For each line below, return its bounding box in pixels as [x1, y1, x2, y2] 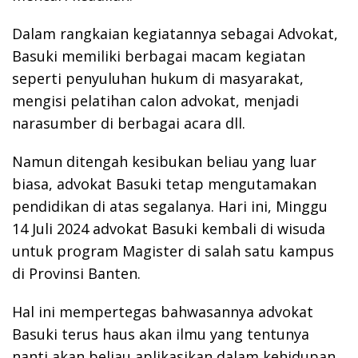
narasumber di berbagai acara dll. [12, 113, 245, 133]
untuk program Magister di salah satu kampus [12, 241, 334, 261]
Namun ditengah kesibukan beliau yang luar [12, 151, 316, 171]
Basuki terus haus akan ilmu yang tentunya [12, 324, 309, 344]
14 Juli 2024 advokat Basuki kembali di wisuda [12, 218, 325, 238]
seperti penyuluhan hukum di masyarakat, [12, 68, 304, 88]
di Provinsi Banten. [12, 263, 141, 283]
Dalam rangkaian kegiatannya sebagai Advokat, [12, 23, 338, 43]
